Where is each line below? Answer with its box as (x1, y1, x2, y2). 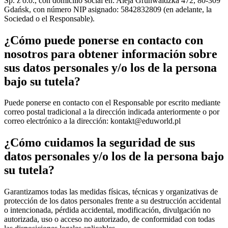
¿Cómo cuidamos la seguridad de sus (4, 136, 195, 150)
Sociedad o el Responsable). (4, 14, 95, 23)
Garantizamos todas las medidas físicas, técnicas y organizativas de (4, 187, 218, 196)
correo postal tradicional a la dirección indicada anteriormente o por (4, 107, 219, 117)
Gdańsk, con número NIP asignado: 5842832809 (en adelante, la (4, 5, 212, 14)
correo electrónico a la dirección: (4, 117, 110, 126)
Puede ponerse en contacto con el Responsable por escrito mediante (4, 98, 220, 107)
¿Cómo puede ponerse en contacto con (4, 33, 203, 47)
